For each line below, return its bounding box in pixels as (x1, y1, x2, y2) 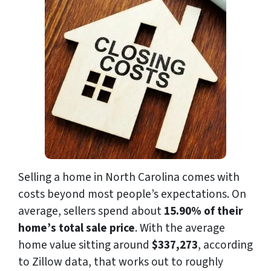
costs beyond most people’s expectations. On (18, 185, 246, 203)
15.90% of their (164, 202, 243, 220)
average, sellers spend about (18, 202, 164, 220)
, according (198, 236, 253, 253)
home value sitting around (18, 236, 149, 253)
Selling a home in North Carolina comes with (18, 168, 240, 186)
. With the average (135, 219, 225, 237)
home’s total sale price (18, 219, 135, 237)
